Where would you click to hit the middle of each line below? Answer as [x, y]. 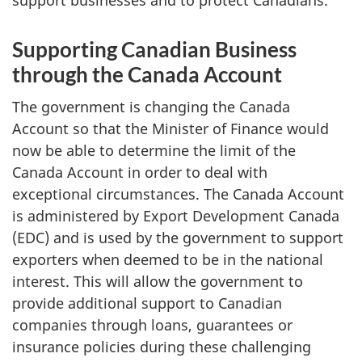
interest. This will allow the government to [158, 282]
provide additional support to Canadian [147, 303]
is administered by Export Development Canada [176, 216]
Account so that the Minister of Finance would [170, 129]
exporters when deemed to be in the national [168, 260]
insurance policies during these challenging [162, 347]
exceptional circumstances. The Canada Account [178, 194]
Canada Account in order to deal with [140, 173]
